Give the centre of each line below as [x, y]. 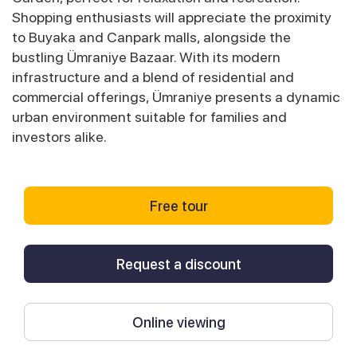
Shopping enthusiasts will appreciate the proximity [172, 18]
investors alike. [59, 137]
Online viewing [178, 322]
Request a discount [178, 264]
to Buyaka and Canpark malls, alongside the [151, 37]
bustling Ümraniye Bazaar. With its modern [146, 57]
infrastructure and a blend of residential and [153, 77]
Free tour [178, 206]
